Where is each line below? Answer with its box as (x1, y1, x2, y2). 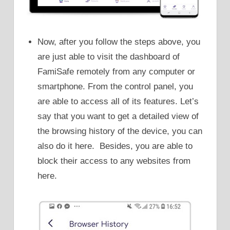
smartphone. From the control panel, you (37, 82, 194, 92)
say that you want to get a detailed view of (37, 111, 199, 122)
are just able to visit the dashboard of (37, 52, 180, 62)
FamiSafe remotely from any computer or (37, 67, 196, 77)
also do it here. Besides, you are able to (37, 141, 193, 151)
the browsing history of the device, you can (37, 126, 203, 137)
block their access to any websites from (37, 156, 191, 166)
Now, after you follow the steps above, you (37, 37, 201, 47)
